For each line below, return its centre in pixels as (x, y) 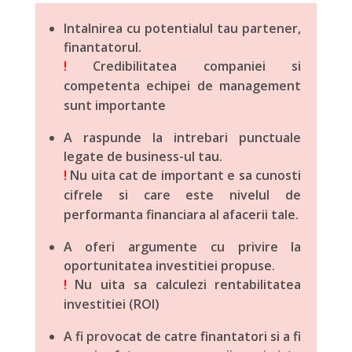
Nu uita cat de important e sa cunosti (184, 175)
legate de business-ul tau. (143, 156)
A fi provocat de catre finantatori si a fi (182, 336)
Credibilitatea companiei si (184, 66)
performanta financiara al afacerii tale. (181, 214)
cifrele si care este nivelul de (182, 194)
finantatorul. (102, 47)
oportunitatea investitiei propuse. (169, 265)
